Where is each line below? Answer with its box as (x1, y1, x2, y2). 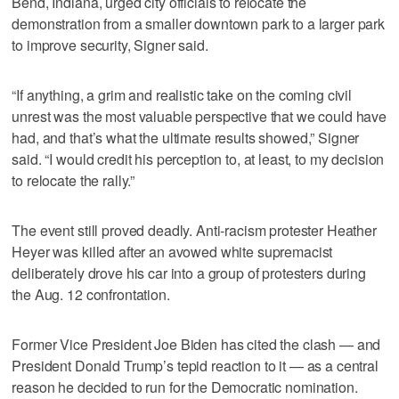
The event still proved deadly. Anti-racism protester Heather (12, 219, 377, 240)
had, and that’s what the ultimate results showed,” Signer (12, 126, 360, 148)
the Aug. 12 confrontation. (12, 283, 170, 305)
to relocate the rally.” (12, 169, 135, 191)
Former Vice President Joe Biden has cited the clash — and (12, 333, 381, 354)
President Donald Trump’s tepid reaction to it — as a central (12, 354, 379, 376)
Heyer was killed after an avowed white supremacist (12, 240, 333, 262)
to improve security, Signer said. (12, 34, 208, 55)
